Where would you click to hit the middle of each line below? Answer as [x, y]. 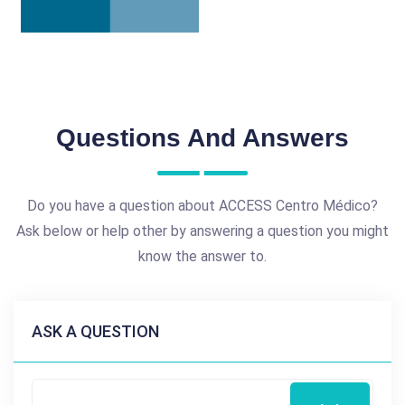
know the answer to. [202, 257]
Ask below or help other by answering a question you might [202, 231]
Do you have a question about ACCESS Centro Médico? [202, 206]
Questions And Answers [202, 138]
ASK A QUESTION [95, 332]
